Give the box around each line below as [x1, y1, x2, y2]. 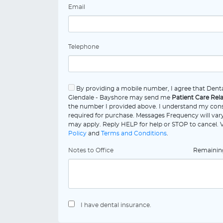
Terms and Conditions [101, 130, 167, 136]
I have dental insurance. [81, 202, 151, 208]
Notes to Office [68, 147, 113, 153]
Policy [68, 130, 87, 136]
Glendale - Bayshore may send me [68, 95, 172, 101]
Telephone [68, 44, 99, 50]
